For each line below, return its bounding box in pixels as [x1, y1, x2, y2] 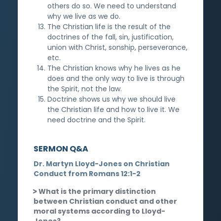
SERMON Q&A [34, 143, 88, 154]
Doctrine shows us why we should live [47, 94, 176, 104]
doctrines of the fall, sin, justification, [47, 32, 174, 42]
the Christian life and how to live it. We [47, 104, 180, 114]
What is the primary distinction [38, 186, 156, 196]
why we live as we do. [47, 11, 120, 21]
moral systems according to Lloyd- [34, 206, 165, 216]
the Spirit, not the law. [47, 83, 122, 94]
